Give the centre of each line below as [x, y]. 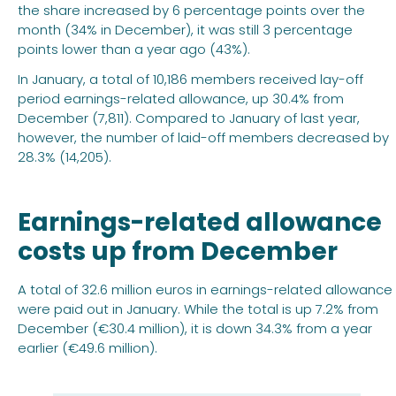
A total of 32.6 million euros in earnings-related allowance [205, 290]
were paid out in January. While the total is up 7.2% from [198, 309]
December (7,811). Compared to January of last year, [189, 118]
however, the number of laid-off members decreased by [203, 138]
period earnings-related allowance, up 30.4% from [181, 99]
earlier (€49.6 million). [88, 348]
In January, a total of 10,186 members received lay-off [190, 80]
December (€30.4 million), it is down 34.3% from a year [195, 329]
